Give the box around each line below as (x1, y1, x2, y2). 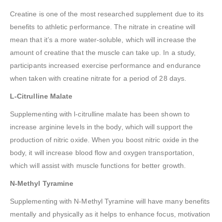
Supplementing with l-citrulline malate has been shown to (10, 110, 190, 118)
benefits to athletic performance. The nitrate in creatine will (10, 23, 196, 31)
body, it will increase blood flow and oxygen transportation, (10, 149, 195, 157)
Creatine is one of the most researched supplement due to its (10, 10, 204, 18)
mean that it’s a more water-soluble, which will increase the (10, 36, 197, 44)
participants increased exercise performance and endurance (10, 61, 201, 70)
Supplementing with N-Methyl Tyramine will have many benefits (10, 197, 210, 206)
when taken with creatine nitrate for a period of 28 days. (10, 74, 186, 83)
